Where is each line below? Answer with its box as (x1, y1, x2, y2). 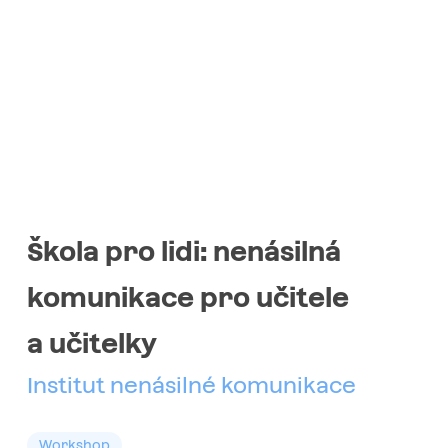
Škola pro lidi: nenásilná (26, 236, 341, 268)
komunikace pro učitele (26, 282, 349, 314)
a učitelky (26, 328, 157, 360)
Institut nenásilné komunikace (26, 372, 356, 399)
